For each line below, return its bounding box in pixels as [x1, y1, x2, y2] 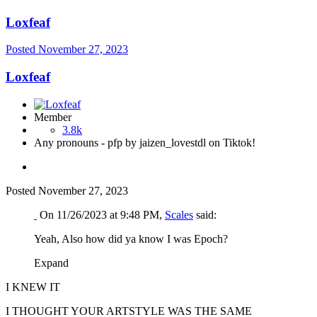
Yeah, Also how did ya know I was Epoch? [34, 232, 228, 245]
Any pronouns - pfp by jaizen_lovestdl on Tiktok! [34, 136, 255, 149]
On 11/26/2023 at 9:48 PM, [40, 208, 165, 221]
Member [34, 110, 71, 123]
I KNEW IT [6, 280, 60, 293]
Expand [34, 256, 74, 269]
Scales [165, 208, 193, 221]
